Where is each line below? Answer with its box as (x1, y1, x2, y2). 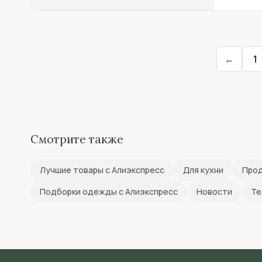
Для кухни (183, 164, 223, 175)
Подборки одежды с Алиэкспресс (40, 186, 178, 197)
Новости (196, 186, 232, 197)
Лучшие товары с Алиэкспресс (40, 164, 164, 175)
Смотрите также (30, 132, 123, 146)
